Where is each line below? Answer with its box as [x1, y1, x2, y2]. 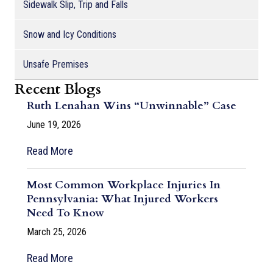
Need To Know [27, 205, 104, 221]
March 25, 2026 [27, 225, 87, 238]
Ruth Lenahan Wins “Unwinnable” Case [27, 97, 236, 113]
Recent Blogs [15, 79, 101, 99]
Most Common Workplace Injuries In [27, 177, 221, 193]
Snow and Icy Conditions [23, 28, 116, 40]
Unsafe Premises [23, 58, 88, 70]
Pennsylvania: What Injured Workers [27, 191, 218, 207]
